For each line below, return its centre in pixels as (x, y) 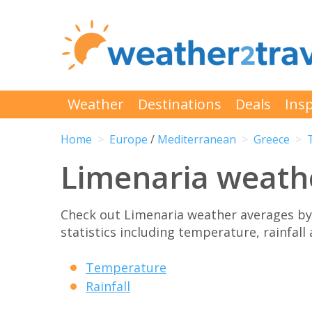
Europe (128, 140)
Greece (272, 140)
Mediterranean (197, 140)
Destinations (180, 104)
